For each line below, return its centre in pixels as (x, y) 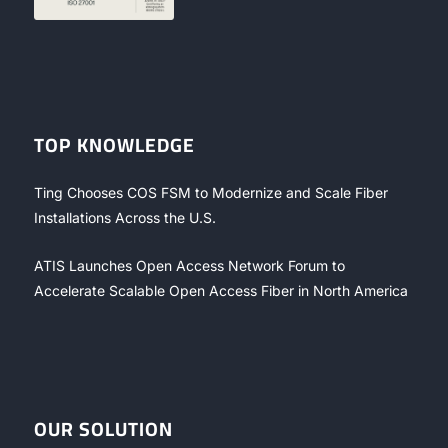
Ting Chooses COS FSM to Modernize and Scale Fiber (210, 193)
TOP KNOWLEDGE (114, 145)
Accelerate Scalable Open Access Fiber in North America (220, 291)
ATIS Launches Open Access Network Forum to (189, 266)
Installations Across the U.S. (124, 218)
